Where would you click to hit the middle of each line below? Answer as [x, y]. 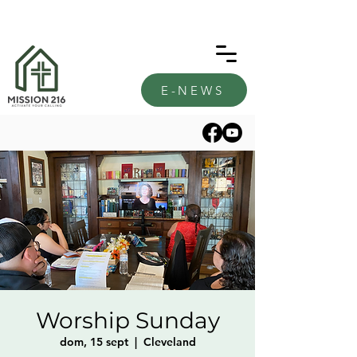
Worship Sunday [127, 320]
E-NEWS [192, 90]
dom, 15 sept [94, 342]
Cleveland [169, 342]
